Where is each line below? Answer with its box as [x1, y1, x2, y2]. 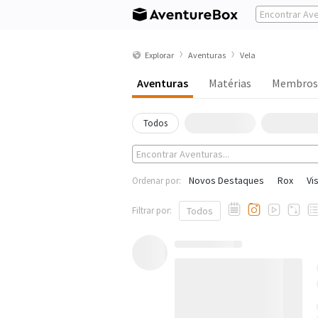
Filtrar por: [132, 204, 172, 216]
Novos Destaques [189, 174, 264, 187]
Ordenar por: [132, 175, 181, 187]
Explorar [145, 49, 174, 60]
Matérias [209, 76, 251, 90]
